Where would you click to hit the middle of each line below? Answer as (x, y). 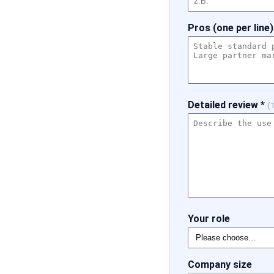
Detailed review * (226, 105)
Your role (209, 219)
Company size (220, 265)
